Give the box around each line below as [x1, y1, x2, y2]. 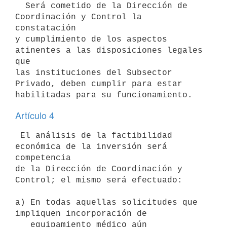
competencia [15, 153, 71, 163]
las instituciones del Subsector [15, 68, 172, 78]
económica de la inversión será [15, 142, 167, 152]
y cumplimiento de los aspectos [15, 34, 167, 44]
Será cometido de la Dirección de [15, 1, 25, 11]
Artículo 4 [15, 108, 54, 122]
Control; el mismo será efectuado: [15, 175, 182, 185]
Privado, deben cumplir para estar [15, 79, 182, 89]
